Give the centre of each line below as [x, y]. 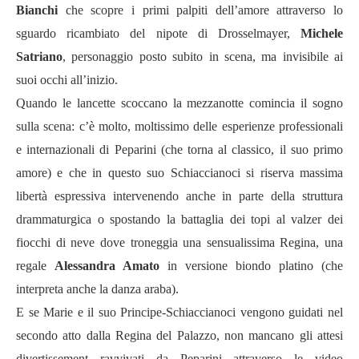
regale [35, 266]
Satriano [39, 56]
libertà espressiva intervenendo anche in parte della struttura [179, 196]
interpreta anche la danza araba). [97, 289]
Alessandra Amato [107, 266]
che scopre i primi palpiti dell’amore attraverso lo [200, 10]
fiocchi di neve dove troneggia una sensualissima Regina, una [179, 242]
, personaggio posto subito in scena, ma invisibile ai [203, 56]
